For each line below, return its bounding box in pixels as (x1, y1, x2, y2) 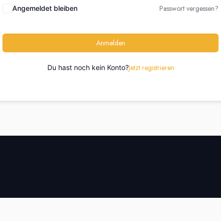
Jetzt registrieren (128, 63, 174, 73)
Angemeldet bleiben (12, 4, 77, 12)
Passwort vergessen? (159, 3, 219, 13)
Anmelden (96, 38, 125, 48)
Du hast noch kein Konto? (47, 63, 129, 72)
